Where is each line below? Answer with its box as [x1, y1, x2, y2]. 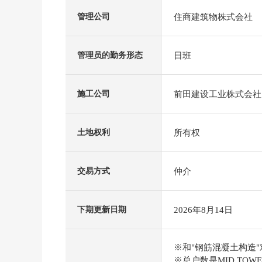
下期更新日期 [77, 205, 126, 214]
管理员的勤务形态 [77, 51, 143, 60]
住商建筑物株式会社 [174, 12, 253, 22]
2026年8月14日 [174, 205, 233, 215]
